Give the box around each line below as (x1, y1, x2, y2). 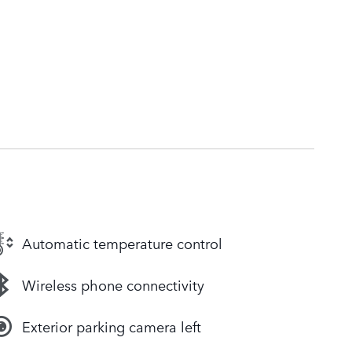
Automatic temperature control (22, 233, 222, 254)
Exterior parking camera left (22, 316, 201, 337)
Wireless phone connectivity (22, 274, 204, 295)
